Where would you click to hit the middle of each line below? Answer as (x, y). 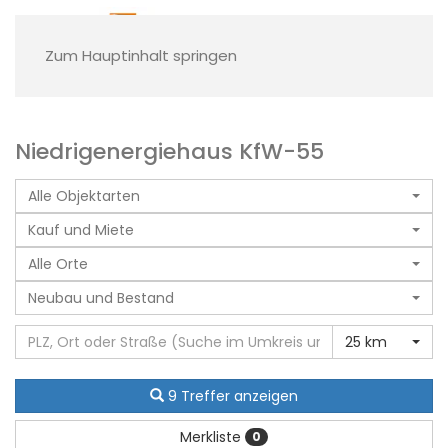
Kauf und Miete (81, 230)
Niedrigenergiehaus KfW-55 (169, 151)
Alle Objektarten (84, 196)
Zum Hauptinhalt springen (141, 55)
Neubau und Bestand (101, 298)
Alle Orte (58, 264)
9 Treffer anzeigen (233, 396)
